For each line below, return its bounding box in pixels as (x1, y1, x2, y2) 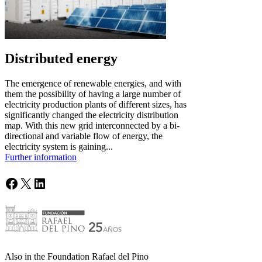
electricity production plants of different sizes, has (5, 99, 187, 110)
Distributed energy (5, 51, 118, 67)
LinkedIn (32, 175, 84, 191)
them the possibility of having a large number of (5, 89, 181, 99)
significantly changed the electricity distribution (5, 110, 178, 120)
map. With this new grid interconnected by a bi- (5, 120, 180, 131)
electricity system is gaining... (5, 142, 113, 152)
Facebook (4, 175, 59, 191)
